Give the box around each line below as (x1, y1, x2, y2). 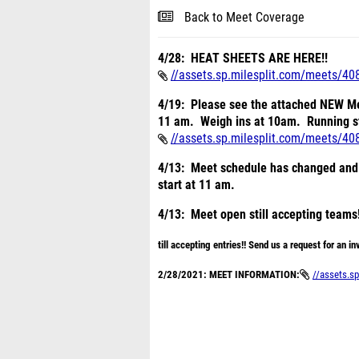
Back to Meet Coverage (184, 10, 305, 25)
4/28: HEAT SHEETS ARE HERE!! (158, 51, 334, 66)
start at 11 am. (158, 178, 241, 192)
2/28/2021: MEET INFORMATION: (158, 268, 300, 280)
